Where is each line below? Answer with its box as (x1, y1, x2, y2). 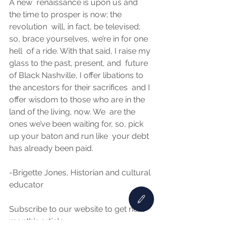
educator (9, 180, 48, 190)
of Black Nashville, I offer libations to (9, 70, 145, 81)
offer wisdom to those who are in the (9, 95, 147, 105)
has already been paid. (9, 143, 97, 154)
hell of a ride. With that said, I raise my (9, 46, 153, 56)
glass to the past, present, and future (9, 58, 150, 68)
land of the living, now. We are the (9, 107, 137, 117)
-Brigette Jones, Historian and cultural (9, 168, 153, 178)
